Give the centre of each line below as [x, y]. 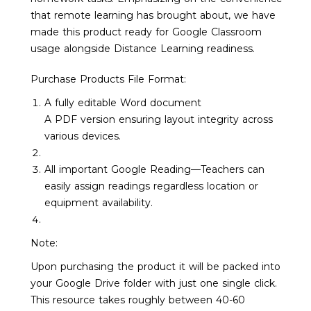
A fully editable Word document [123, 103]
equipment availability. [99, 203]
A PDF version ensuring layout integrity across [159, 119]
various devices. [83, 136]
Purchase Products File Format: [108, 79]
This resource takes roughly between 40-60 [138, 300]
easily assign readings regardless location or [151, 186]
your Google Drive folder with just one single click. [154, 283]
